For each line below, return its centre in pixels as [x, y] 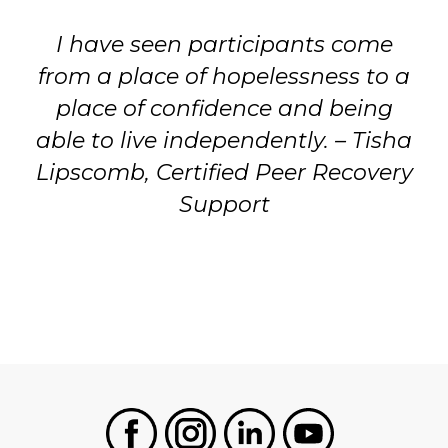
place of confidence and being [224, 109]
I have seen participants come [224, 45]
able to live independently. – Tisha [224, 141]
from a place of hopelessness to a [224, 77]
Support [224, 205]
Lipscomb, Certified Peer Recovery [224, 173]
